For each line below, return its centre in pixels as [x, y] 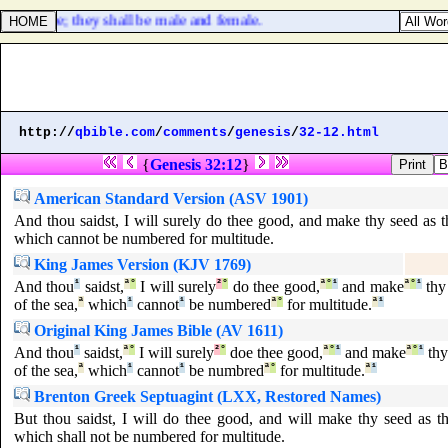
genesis [263, 132]
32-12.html [339, 132]
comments [195, 132]
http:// [47, 132]
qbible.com [115, 132]
